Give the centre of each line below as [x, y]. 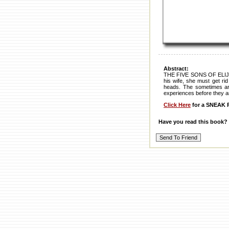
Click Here [177, 105]
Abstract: [176, 69]
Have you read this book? [193, 122]
